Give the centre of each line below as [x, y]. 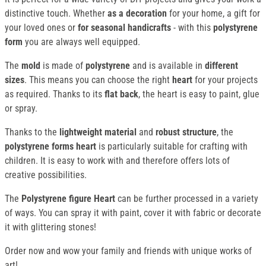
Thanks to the [32, 132]
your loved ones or [41, 28]
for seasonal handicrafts [124, 28]
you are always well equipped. [81, 42]
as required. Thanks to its [55, 94]
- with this [192, 28]
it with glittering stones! [50, 227]
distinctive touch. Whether [56, 14]
